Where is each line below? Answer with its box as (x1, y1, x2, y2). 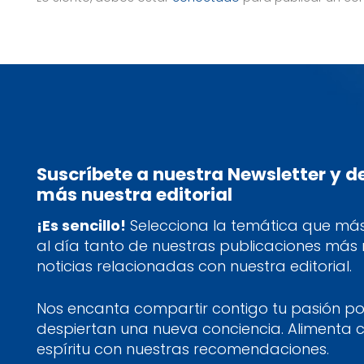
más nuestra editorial (37, 182, 232, 208)
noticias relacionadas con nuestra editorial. (37, 256, 352, 277)
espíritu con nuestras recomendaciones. (37, 339, 329, 360)
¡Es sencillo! (37, 215, 126, 236)
